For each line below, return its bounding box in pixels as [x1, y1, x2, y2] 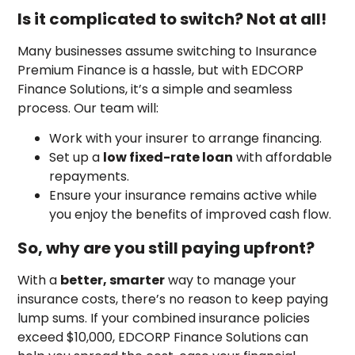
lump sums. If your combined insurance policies [17, 309, 311, 328]
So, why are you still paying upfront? [17, 236, 315, 259]
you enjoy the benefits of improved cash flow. [49, 205, 332, 224]
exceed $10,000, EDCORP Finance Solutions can [17, 328, 309, 347]
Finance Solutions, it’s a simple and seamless [17, 79, 293, 98]
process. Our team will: [17, 98, 159, 117]
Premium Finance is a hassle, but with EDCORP [17, 60, 304, 79]
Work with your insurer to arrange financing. [49, 129, 323, 148]
